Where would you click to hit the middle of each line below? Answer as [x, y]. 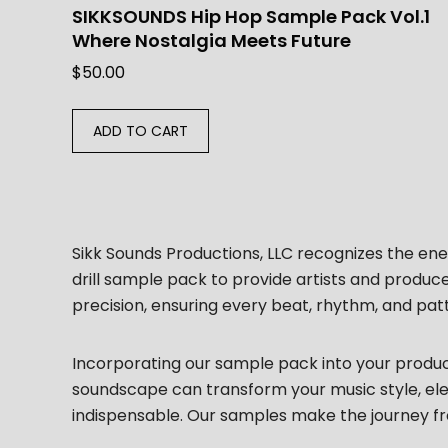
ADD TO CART [140, 131]
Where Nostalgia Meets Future [211, 41]
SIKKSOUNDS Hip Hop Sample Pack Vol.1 [251, 17]
